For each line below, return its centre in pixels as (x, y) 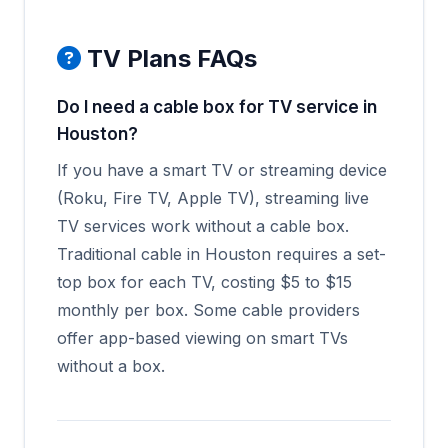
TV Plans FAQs (169, 58)
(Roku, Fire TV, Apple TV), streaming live (213, 198)
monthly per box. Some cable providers (208, 310)
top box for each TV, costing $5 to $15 (204, 282)
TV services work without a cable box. (203, 226)
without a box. (111, 366)
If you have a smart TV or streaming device (222, 170)
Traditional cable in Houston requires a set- (221, 254)
